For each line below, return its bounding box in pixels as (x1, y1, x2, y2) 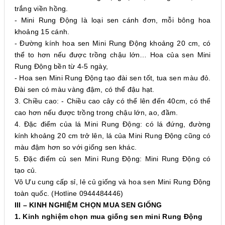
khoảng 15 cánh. (14, 28, 70, 36)
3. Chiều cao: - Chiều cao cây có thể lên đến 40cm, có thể (14, 97, 211, 105)
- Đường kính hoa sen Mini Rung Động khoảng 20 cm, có (14, 39, 211, 47)
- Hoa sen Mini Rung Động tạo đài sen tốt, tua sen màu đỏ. (14, 74, 211, 82)
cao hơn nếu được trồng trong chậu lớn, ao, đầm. (14, 108, 178, 117)
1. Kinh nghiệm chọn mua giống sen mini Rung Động (14, 212, 203, 220)
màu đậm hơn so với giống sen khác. (14, 143, 137, 151)
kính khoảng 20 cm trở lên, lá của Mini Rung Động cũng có (14, 132, 211, 140)
